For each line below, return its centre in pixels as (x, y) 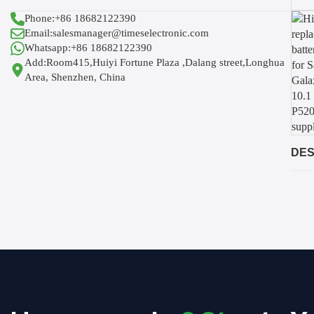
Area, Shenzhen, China (75, 77)
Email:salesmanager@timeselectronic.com (117, 33)
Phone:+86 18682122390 (80, 18)
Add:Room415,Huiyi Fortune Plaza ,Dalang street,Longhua (155, 62)
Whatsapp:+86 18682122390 (88, 48)
